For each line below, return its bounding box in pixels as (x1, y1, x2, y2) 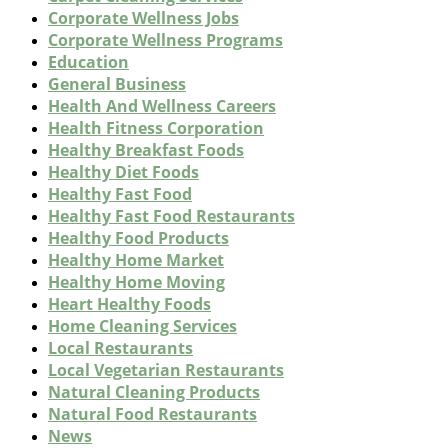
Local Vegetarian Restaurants (48, 358, 284, 381)
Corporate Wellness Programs (48, 28, 283, 51)
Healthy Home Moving (48, 270, 225, 293)
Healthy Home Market (48, 248, 224, 271)
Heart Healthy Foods (48, 292, 211, 315)
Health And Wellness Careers (48, 94, 276, 117)
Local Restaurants (48, 336, 193, 359)
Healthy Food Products (48, 226, 229, 249)
